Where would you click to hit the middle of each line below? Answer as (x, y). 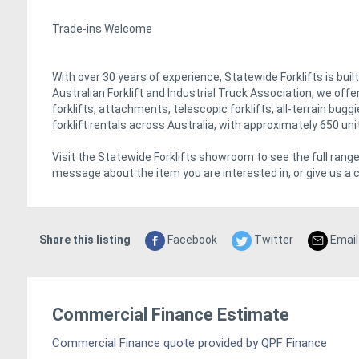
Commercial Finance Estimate (171, 315)
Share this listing (85, 240)
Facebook (191, 240)
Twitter (272, 240)
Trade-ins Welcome (102, 29)
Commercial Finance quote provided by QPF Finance (190, 343)
